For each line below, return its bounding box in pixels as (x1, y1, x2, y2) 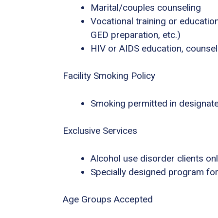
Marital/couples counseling (91, 1, 201, 13)
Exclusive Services (63, 125, 137, 137)
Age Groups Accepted (63, 194, 153, 205)
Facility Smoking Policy (63, 70, 155, 82)
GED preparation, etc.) (91, 29, 181, 40)
